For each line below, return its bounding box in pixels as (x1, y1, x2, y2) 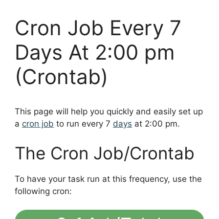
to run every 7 (54, 119, 113, 129)
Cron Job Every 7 (15, 15, 181, 41)
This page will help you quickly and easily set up (15, 107, 203, 117)
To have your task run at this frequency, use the (15, 174, 202, 184)
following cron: (15, 186, 72, 196)
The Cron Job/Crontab (15, 142, 195, 163)
